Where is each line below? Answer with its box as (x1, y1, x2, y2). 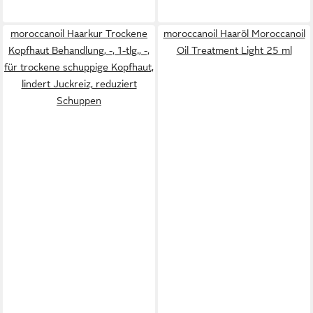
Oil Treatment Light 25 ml (176, 45, 292, 57)
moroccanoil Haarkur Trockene (10, 28, 147, 40)
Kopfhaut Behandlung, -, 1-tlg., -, (8, 45, 150, 57)
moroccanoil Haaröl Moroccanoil (163, 28, 305, 40)
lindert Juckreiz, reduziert (21, 78, 137, 90)
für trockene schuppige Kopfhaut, (4, 61, 154, 73)
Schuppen (57, 95, 101, 107)
